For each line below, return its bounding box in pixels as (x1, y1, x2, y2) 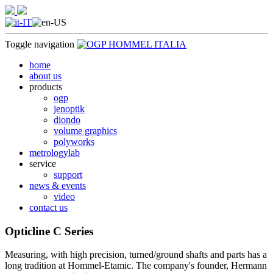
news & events (29, 180, 86, 191)
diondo (54, 115, 80, 125)
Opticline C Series (5, 224, 93, 238)
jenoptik (54, 104, 85, 114)
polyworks (54, 136, 94, 147)
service (29, 158, 56, 169)
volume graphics (54, 126, 117, 136)
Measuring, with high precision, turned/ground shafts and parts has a (5, 249, 267, 260)
